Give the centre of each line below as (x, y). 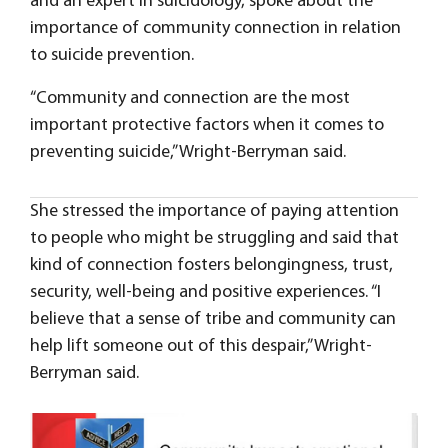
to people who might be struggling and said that (214, 238)
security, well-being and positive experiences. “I (205, 292)
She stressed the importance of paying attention (214, 211)
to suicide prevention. (112, 55)
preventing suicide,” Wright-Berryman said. (188, 152)
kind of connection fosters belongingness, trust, (211, 265)
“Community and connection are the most (190, 98)
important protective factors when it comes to (207, 125)
